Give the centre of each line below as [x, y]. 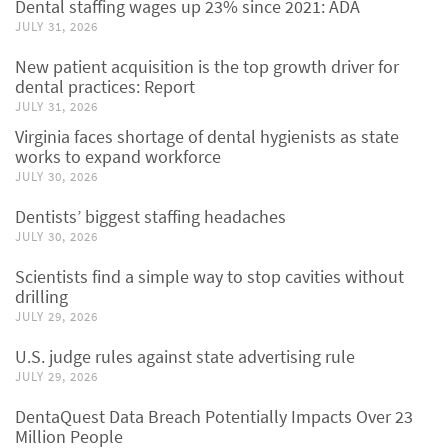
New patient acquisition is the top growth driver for [207, 67]
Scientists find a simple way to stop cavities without [209, 277]
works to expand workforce [118, 157]
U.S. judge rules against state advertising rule [185, 357]
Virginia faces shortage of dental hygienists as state [207, 137]
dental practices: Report [105, 87]
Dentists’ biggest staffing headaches [150, 217]
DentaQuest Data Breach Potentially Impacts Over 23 [214, 417]
